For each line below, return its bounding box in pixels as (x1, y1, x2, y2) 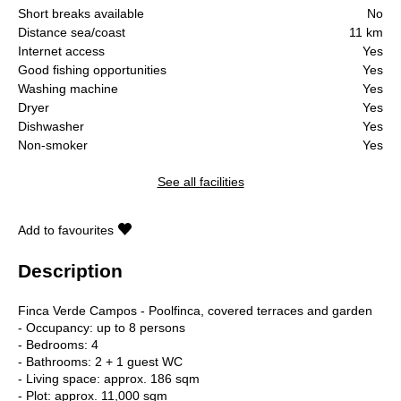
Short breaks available (18, 5, 144, 21)
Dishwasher (18, 118, 84, 133)
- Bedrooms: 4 (18, 337, 98, 352)
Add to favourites (18, 222, 114, 237)
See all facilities (157, 174, 244, 189)
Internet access (18, 43, 105, 58)
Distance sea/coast (18, 24, 125, 39)
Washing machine (18, 81, 118, 96)
